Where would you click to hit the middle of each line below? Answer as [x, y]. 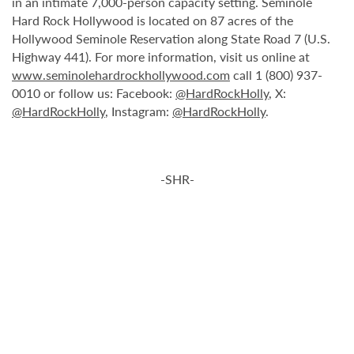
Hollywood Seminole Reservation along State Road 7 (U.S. [171, 38]
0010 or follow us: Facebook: [94, 93]
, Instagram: [139, 111]
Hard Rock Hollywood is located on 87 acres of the [153, 20]
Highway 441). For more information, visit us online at [161, 56]
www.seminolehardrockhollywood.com [121, 75]
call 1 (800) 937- [276, 75]
